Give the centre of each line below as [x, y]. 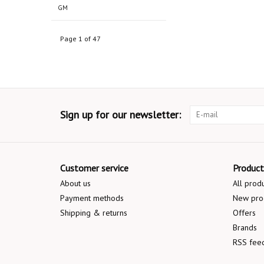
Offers [244, 213]
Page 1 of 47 [80, 39]
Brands [245, 228]
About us [75, 184]
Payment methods [92, 198]
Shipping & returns [94, 213]
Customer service [94, 168]
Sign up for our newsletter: [121, 115]
